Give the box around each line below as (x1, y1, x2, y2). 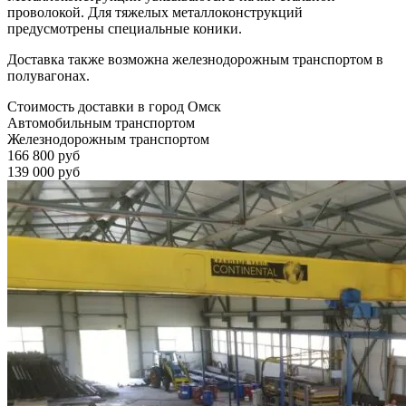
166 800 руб (7, 147, 80, 163)
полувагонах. (7, 67, 90, 83)
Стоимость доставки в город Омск (7, 98, 221, 114)
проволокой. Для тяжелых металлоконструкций (7, 4, 303, 20)
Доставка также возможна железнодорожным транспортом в (7, 51, 383, 67)
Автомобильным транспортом (7, 114, 195, 130)
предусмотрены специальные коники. (7, 20, 242, 36)
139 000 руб (7, 163, 80, 179)
